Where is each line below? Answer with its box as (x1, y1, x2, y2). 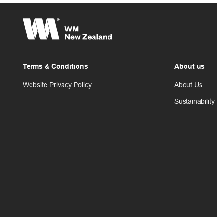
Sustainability (174, 97, 215, 106)
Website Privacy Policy (23, 81, 92, 89)
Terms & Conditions (23, 64, 88, 71)
